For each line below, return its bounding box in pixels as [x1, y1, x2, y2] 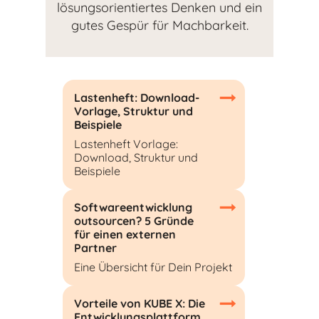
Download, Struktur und [74, 150, 198, 164]
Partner [74, 240, 117, 255]
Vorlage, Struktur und [74, 103, 193, 118]
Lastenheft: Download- [74, 90, 199, 105]
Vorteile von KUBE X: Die [74, 296, 205, 310]
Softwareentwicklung [74, 199, 192, 214]
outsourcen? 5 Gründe [74, 213, 194, 228]
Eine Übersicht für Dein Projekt [74, 259, 232, 274]
